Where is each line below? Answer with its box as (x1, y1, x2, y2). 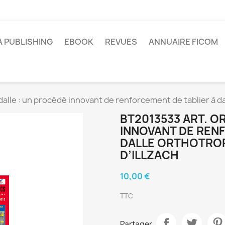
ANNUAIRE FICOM (149, 36, 218, 47)
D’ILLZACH (120, 148, 179, 163)
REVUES (105, 36, 137, 47)
